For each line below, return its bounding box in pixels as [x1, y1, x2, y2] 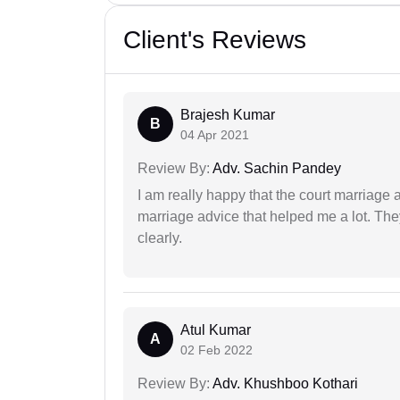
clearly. [137, 230, 182, 246]
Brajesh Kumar [180, 107, 275, 123]
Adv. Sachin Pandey [210, 161, 341, 177]
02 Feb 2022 [180, 343, 253, 358]
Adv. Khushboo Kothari [210, 376, 358, 392]
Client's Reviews [123, 26, 306, 54]
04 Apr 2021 [180, 128, 249, 143]
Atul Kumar [180, 322, 251, 338]
